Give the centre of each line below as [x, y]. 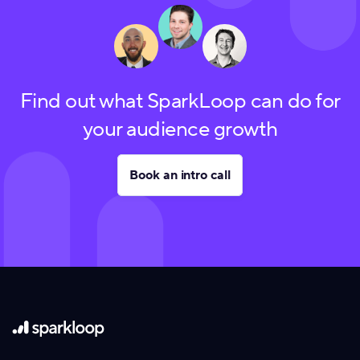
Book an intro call [180, 176]
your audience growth [180, 130]
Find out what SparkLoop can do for [180, 102]
